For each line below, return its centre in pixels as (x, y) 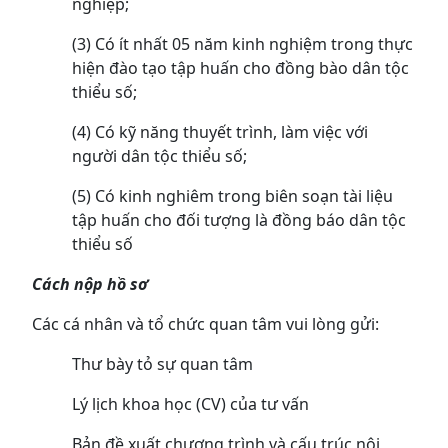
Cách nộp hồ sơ (90, 284)
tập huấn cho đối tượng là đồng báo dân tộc (239, 220)
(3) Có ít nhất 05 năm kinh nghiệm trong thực (242, 44)
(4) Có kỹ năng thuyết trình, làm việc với (220, 132)
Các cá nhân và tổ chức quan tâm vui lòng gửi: (205, 324)
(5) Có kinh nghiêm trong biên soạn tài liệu (232, 196)
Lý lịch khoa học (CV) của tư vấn (190, 404)
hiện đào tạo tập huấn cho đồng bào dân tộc (240, 68)
